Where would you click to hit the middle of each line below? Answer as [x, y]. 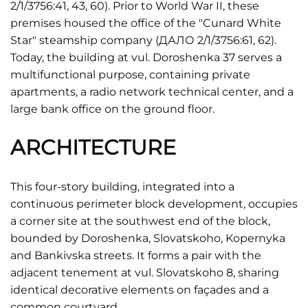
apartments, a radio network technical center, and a [152, 92]
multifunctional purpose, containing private [130, 75]
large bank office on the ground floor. [112, 109]
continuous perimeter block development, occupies [154, 204]
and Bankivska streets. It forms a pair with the [136, 255]
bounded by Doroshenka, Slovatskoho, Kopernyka [148, 238]
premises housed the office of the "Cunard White [146, 23]
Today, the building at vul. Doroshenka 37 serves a [146, 57]
